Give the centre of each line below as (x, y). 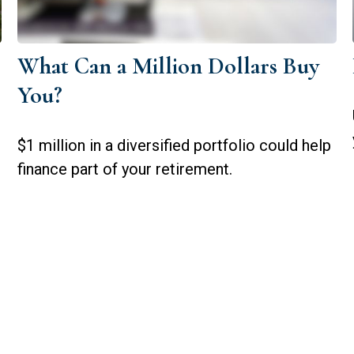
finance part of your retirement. (125, 169)
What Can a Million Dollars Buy (169, 66)
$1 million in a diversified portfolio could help (175, 146)
